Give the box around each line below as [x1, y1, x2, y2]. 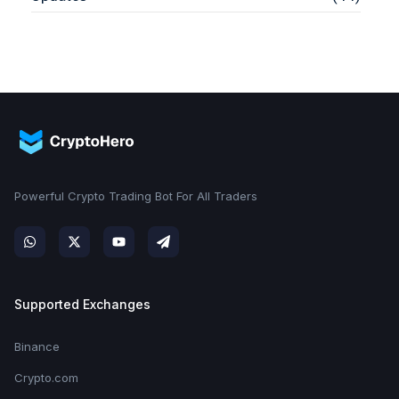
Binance [14, 338, 60, 354]
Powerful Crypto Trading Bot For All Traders [14, 188, 257, 203]
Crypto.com [14, 370, 82, 385]
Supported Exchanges [14, 296, 151, 312]
